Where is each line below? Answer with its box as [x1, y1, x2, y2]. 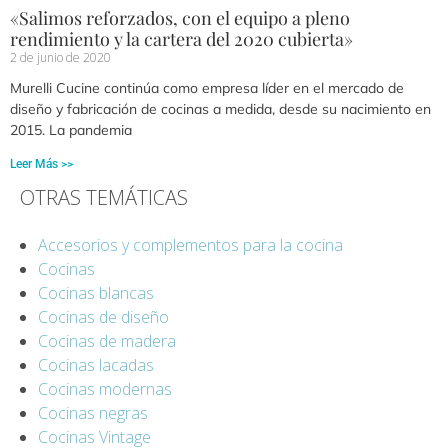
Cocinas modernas [37, 378, 172, 401]
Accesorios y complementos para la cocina [37, 234, 343, 257]
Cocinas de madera [37, 330, 176, 353]
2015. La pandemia [10, 121, 132, 140]
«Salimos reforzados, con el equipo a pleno [10, 6, 350, 31]
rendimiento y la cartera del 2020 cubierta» [10, 27, 353, 52]
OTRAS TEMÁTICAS [20, 184, 188, 212]
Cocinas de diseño [37, 306, 169, 329]
